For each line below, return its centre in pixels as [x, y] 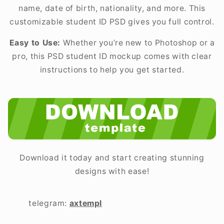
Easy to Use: [35, 43]
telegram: [49, 203]
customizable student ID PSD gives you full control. [112, 21]
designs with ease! [112, 171]
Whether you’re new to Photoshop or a [138, 43]
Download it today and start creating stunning [112, 158]
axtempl [86, 203]
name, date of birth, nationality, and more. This [112, 8]
